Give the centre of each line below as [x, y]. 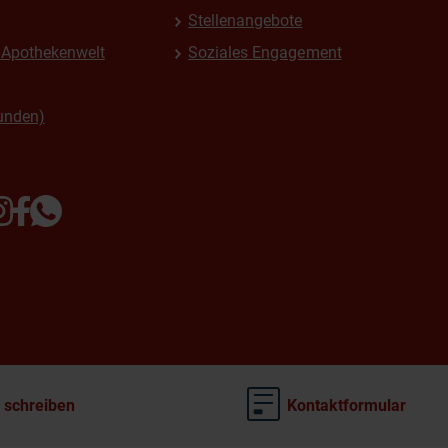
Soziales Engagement [265, 52]
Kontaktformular [346, 405]
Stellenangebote [245, 20]
